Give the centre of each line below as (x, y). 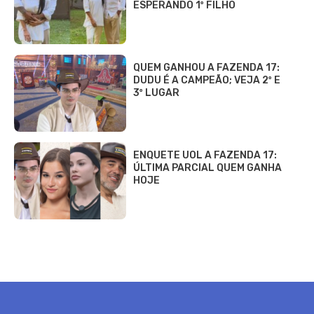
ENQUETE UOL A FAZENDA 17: (205, 155)
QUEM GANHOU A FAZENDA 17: (206, 68)
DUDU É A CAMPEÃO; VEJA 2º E (207, 80)
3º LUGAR (156, 93)
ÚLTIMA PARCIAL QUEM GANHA (207, 168)
